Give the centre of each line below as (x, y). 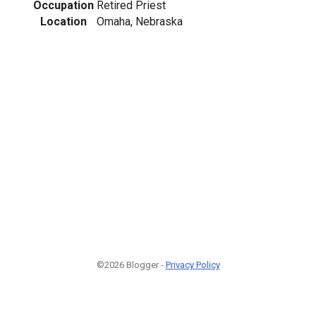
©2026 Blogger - (131, 265)
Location (63, 21)
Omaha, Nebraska (140, 21)
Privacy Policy (193, 265)
